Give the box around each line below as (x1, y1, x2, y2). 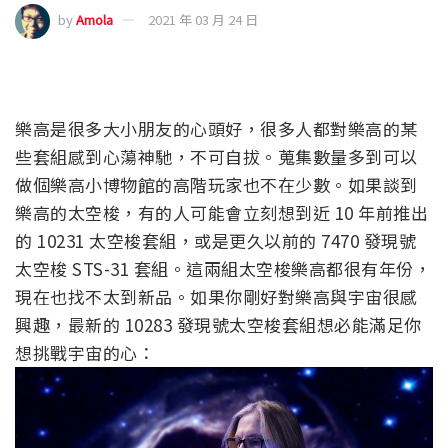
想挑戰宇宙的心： (15, 339, 155, 365)
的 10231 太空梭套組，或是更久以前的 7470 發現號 (15, 227, 416, 253)
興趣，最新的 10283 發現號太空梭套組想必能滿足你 (15, 311, 422, 337)
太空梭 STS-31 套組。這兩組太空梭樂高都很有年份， (15, 255, 431, 281)
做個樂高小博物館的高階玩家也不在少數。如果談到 (15, 171, 418, 197)
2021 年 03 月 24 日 (148, 9, 258, 29)
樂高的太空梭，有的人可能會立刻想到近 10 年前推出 (15, 199, 428, 225)
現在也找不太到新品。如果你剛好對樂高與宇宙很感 (15, 283, 418, 309)
